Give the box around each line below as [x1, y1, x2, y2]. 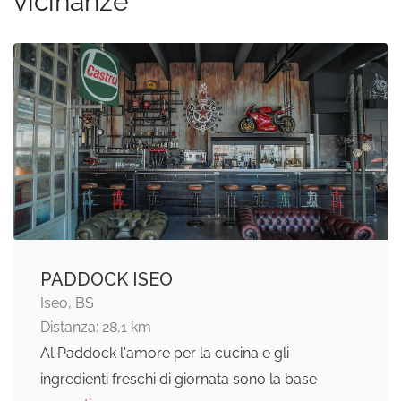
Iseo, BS [40, 294, 94, 311]
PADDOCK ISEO [40, 268, 173, 290]
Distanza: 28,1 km [40, 318, 151, 336]
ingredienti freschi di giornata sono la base [40, 370, 317, 388]
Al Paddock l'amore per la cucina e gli [40, 344, 289, 362]
